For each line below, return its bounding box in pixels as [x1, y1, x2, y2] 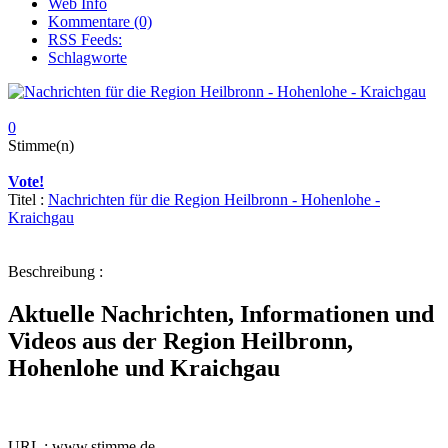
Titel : [8, 190, 48, 208]
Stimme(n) [8, 136, 74, 154]
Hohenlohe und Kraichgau [8, 354, 280, 381]
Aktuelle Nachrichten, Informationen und [8, 300, 434, 327]
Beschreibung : [8, 262, 103, 280]
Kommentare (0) [48, 12, 152, 30]
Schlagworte [48, 48, 127, 66]
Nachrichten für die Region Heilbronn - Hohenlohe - [48, 190, 380, 208]
